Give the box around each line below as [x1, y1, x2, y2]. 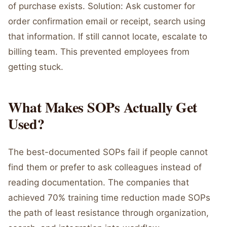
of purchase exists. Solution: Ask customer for [8, 1, 195, 11]
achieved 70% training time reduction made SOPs [8, 193, 210, 203]
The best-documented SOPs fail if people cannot [8, 147, 208, 157]
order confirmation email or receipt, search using [8, 16, 205, 26]
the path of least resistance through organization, [8, 208, 209, 218]
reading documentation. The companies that [8, 177, 189, 187]
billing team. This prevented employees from [8, 47, 190, 57]
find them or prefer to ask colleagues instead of [8, 162, 202, 172]
